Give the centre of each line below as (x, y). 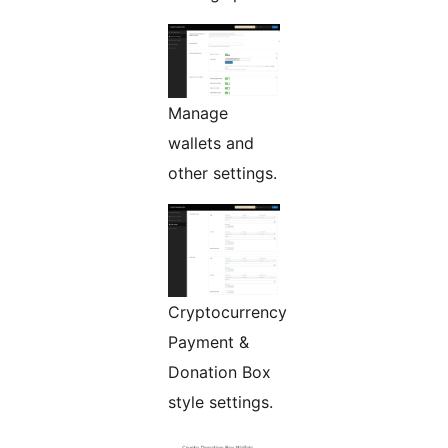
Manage (198, 113)
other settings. (222, 173)
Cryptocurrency (227, 312)
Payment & (208, 342)
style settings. (220, 402)
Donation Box (219, 372)
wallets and (211, 143)
